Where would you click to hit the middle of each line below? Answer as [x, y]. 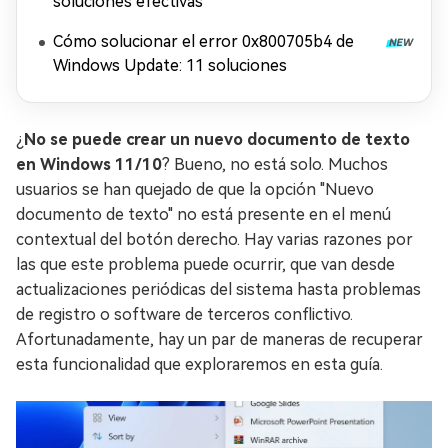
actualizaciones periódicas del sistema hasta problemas [218, 289]
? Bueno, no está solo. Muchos [275, 164]
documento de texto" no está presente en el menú [203, 214]
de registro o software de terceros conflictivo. [184, 314]
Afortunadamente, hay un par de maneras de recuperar [219, 339]
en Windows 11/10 [89, 164]
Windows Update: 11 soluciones [170, 65]
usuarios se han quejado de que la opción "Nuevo [195, 189]
